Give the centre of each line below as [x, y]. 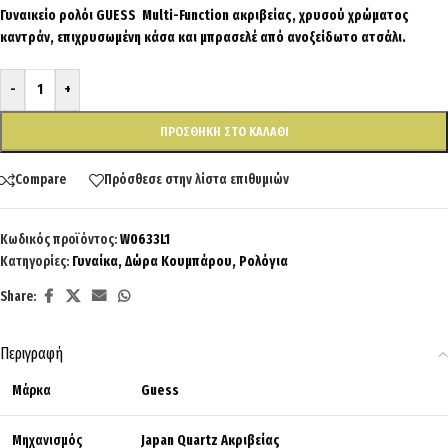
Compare [40, 180]
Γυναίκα [95, 261]
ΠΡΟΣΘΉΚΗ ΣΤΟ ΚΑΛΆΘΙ [224, 131]
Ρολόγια [263, 261]
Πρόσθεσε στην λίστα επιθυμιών [196, 180]
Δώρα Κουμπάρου [178, 261]
